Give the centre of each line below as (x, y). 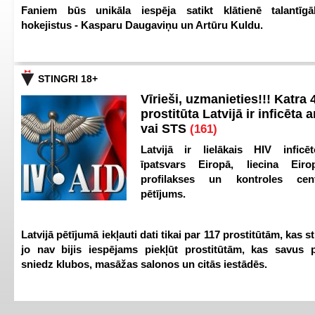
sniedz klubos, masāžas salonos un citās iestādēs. (144, 264)
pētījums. (163, 194)
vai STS (165, 129)
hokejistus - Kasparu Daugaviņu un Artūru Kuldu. (142, 25)
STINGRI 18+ (68, 79)
